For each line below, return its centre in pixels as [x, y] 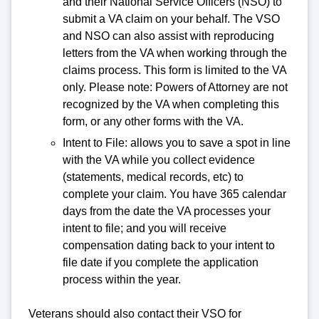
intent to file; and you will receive [145, 228]
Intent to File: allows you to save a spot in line [177, 142]
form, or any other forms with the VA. [155, 122]
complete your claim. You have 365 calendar [174, 194]
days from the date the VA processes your [167, 211]
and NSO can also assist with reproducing [168, 36]
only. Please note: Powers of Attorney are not [175, 88]
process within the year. [123, 279]
